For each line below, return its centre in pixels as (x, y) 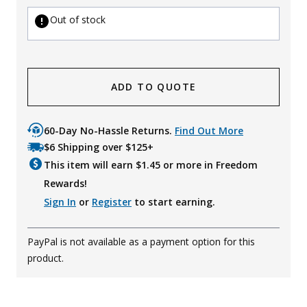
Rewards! (65, 183)
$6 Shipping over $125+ (99, 147)
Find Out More (209, 130)
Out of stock (78, 19)
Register (112, 201)
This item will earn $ (93, 164)
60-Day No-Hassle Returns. (109, 130)
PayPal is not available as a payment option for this (141, 241)
